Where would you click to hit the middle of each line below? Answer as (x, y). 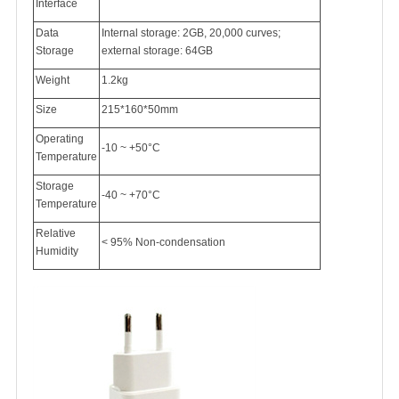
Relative (56, 233)
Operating (60, 139)
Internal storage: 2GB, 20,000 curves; (191, 33)
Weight (53, 80)
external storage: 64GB (157, 51)
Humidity (57, 251)
